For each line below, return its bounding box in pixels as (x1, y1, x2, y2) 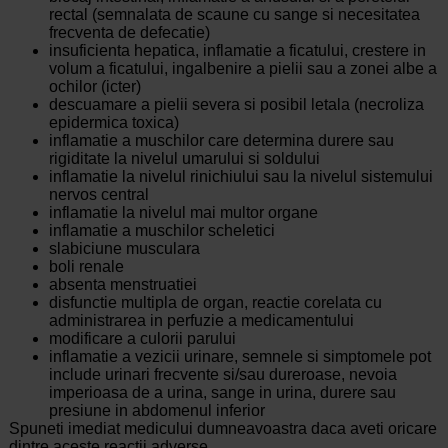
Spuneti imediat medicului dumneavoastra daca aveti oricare (8, 420, 437, 438)
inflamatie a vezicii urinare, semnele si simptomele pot (48, 348, 431, 366)
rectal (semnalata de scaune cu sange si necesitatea (48, 6, 420, 24)
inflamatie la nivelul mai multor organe (48, 204, 318, 222)
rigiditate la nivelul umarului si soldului (48, 150, 320, 168)
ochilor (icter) (48, 78, 141, 96)
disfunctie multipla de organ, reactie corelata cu (48, 294, 382, 312)
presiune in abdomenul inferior (48, 402, 265, 420)
